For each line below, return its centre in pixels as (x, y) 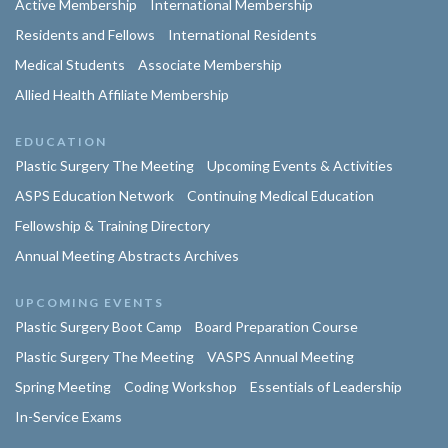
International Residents (242, 35)
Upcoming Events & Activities (300, 166)
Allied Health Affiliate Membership (122, 95)
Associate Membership (210, 65)
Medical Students (70, 65)
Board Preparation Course (276, 327)
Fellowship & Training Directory (112, 226)
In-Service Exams (68, 417)
